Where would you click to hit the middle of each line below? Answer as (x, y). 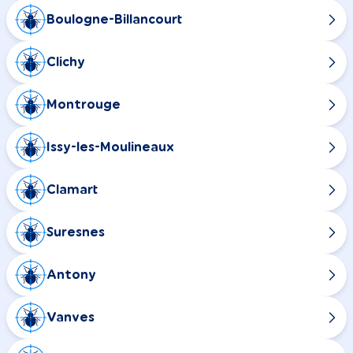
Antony (71, 275)
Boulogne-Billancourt (114, 19)
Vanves (71, 317)
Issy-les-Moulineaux (110, 147)
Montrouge (84, 104)
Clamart (72, 190)
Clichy (66, 62)
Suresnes (76, 232)
